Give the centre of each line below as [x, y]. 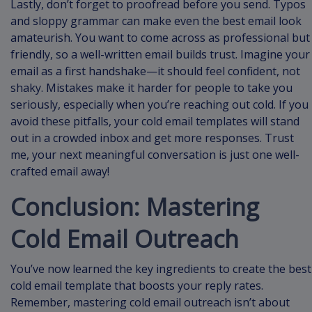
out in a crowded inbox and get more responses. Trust [152, 138]
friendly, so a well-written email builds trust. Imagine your [160, 55]
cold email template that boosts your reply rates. [137, 286]
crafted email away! [60, 172]
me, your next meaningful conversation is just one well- [155, 155]
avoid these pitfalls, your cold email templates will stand [155, 122]
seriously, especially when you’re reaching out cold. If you [159, 105]
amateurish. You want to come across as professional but [160, 38]
